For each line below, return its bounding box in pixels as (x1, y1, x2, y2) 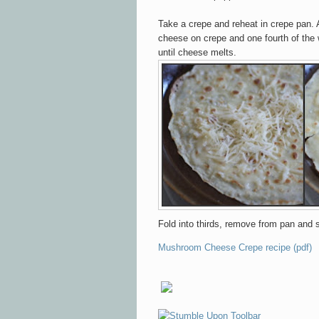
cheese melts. (175, 46, 236, 58)
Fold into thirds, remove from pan (158, 218, 295, 229)
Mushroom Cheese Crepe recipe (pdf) (158, 241, 312, 253)
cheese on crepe (158, 32, 229, 43)
